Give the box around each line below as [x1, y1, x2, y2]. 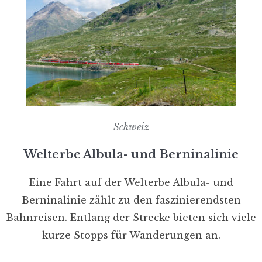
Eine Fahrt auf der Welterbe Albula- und [29, 176, 233, 188]
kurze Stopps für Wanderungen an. [42, 229, 220, 241]
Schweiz [113, 120, 149, 133]
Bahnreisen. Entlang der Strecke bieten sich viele [6, 211, 256, 223]
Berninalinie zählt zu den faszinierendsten [21, 194, 241, 206]
